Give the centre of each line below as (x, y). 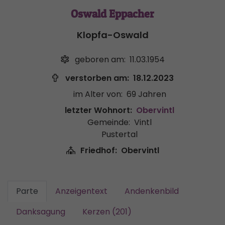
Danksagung (41, 212)
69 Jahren (146, 94)
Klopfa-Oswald (113, 35)
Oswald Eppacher (113, 14)
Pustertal (120, 134)
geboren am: (100, 60)
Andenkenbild (152, 191)
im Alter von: (98, 94)
